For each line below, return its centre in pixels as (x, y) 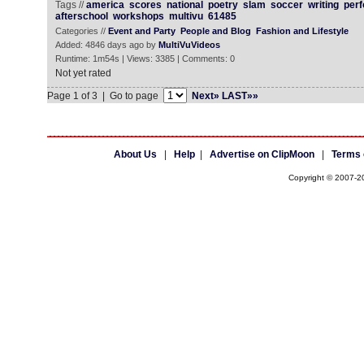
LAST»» (240, 96)
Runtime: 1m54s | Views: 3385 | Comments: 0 (145, 58)
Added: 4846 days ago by (106, 45)
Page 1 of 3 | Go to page (105, 96)
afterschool (81, 16)
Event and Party (141, 31)
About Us (135, 154)
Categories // (81, 31)
